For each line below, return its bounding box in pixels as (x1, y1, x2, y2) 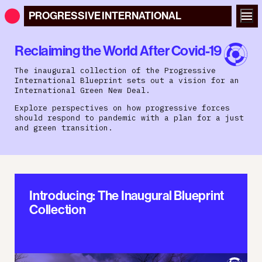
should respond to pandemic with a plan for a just (15, 112, 244, 123)
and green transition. (15, 122, 113, 133)
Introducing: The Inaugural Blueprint (29, 187, 224, 204)
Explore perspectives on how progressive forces (15, 102, 230, 113)
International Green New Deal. (15, 85, 150, 95)
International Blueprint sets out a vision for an (15, 75, 239, 85)
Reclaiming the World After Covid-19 (15, 41, 222, 59)
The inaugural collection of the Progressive (15, 65, 216, 75)
